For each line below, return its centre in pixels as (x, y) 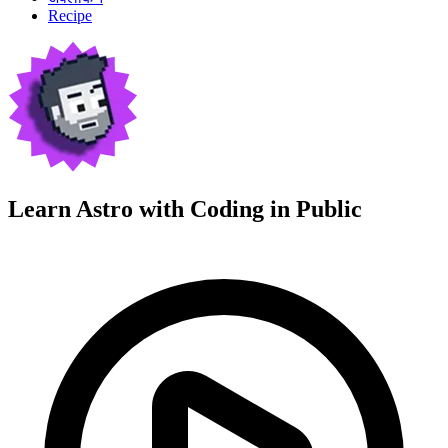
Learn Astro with (99, 208)
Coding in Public (276, 208)
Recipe (70, 15)
